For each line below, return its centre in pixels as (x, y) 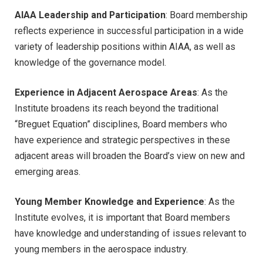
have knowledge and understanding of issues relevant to (131, 234)
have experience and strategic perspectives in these (122, 140)
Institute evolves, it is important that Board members (122, 218)
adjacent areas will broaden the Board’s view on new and (130, 156)
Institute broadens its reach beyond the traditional (117, 109)
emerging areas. (48, 172)
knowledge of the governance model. (90, 63)
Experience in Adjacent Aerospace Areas (106, 93)
